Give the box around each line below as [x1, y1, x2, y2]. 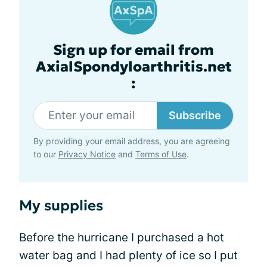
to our [33, 148, 58, 159]
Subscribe [169, 108, 221, 122]
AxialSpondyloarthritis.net [35, 57, 232, 76]
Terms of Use [135, 148, 187, 159]
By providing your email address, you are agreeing [33, 135, 230, 146]
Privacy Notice [58, 148, 116, 159]
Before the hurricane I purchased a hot [19, 230, 224, 244]
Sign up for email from [53, 41, 214, 59]
